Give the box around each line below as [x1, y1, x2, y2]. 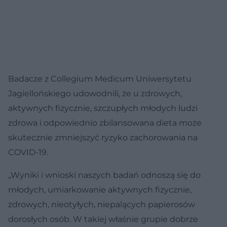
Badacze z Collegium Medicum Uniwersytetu [8, 73, 192, 84]
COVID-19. [8, 147, 48, 157]
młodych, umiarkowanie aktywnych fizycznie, [8, 184, 192, 195]
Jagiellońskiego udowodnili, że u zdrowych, [8, 88, 182, 98]
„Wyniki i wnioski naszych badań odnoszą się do [8, 170, 201, 180]
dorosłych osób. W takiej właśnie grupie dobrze [8, 214, 198, 224]
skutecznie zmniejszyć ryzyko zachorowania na [8, 132, 198, 142]
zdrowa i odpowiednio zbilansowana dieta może [8, 118, 202, 128]
